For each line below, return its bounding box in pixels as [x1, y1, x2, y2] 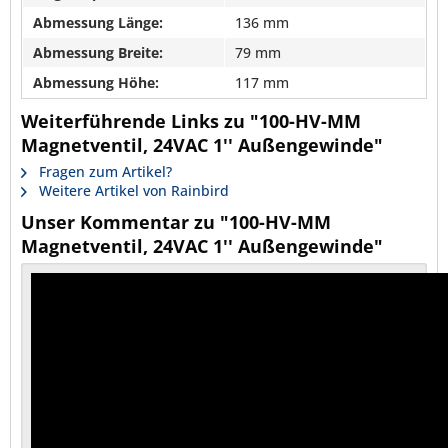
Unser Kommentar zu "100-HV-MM [21, 209, 331, 234]
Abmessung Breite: [33, 42, 163, 62]
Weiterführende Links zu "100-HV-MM [21, 108, 361, 133]
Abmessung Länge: [33, 12, 163, 32]
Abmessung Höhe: [33, 72, 159, 92]
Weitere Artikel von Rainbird [35, 180, 229, 200]
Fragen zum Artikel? [35, 161, 172, 181]
